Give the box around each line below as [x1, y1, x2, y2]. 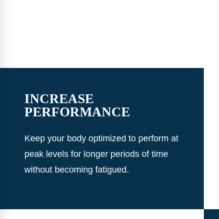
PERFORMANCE [24, 105, 130, 120]
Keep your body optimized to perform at [24, 133, 178, 144]
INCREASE [24, 91, 94, 107]
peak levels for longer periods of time [24, 149, 168, 159]
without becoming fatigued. [24, 165, 129, 175]
